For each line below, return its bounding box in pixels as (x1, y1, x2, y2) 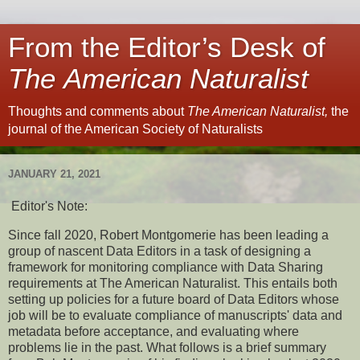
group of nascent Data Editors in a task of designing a (8, 244, 311, 259)
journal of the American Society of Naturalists (8, 122, 263, 136)
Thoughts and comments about (8, 104, 187, 118)
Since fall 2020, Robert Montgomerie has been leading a (8, 228, 329, 243)
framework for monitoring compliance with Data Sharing (8, 260, 323, 275)
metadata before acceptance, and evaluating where (8, 325, 299, 339)
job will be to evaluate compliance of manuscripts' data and (8, 309, 342, 323)
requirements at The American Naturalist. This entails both (8, 276, 337, 291)
